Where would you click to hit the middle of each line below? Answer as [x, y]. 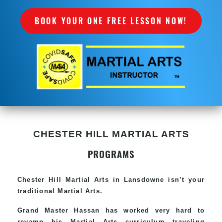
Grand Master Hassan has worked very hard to [111, 210]
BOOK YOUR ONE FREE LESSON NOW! [111, 21]
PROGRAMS [111, 154]
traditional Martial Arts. [60, 191]
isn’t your [184, 179]
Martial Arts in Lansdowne [115, 179]
